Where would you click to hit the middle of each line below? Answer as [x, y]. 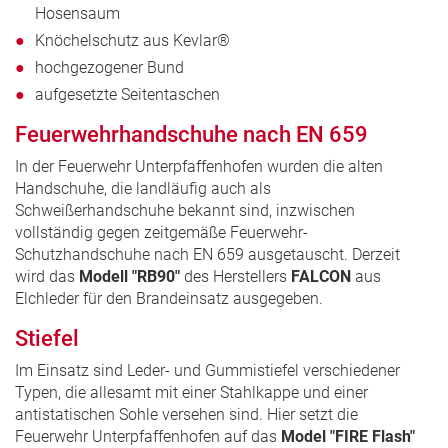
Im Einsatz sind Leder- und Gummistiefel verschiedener [207, 371]
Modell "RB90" [129, 277]
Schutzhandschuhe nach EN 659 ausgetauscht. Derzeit [207, 255]
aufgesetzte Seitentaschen [127, 95]
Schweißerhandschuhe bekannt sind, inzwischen [185, 211]
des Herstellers [235, 277]
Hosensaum [77, 14]
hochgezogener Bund [109, 68]
